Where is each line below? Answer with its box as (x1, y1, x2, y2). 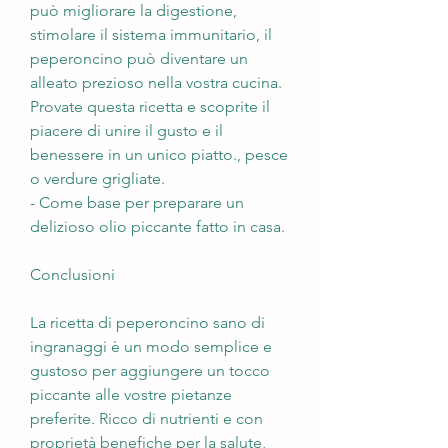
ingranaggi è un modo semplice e (30, 336, 272, 356)
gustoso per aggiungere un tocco (30, 360, 270, 380)
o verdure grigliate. (30, 168, 165, 188)
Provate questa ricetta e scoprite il (30, 96, 270, 116)
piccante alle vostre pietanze (30, 384, 232, 404)
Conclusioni (30, 264, 115, 284)
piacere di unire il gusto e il (30, 120, 223, 140)
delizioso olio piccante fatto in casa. (30, 216, 285, 236)
